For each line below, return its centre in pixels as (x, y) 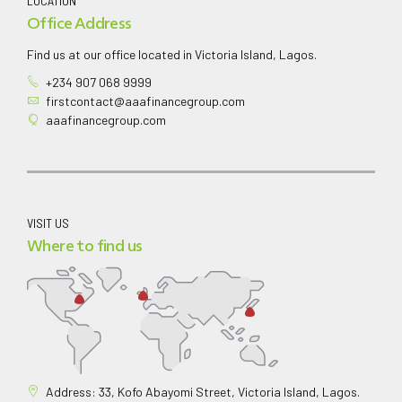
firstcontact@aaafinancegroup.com (145, 100)
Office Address (79, 24)
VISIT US (48, 223)
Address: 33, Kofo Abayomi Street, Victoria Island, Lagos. (203, 391)
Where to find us (85, 246)
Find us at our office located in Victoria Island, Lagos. (172, 55)
